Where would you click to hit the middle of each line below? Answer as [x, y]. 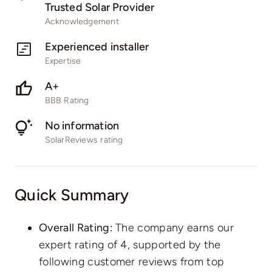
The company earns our [175, 228]
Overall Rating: [77, 228]
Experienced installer [97, 47]
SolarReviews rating [84, 140]
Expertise [63, 61]
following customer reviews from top [131, 262]
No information [82, 126]
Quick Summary [72, 195]
